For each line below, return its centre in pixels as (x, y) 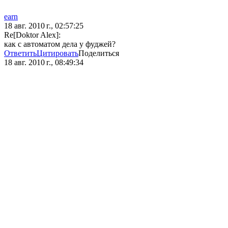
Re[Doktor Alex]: (32, 35)
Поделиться (99, 53)
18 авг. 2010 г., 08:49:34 (44, 63)
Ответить (20, 53)
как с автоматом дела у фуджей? (60, 44)
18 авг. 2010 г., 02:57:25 (44, 26)
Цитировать (58, 53)
